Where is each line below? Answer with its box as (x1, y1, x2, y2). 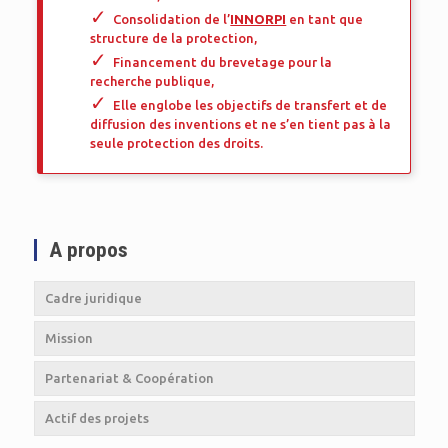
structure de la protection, (90, 31, 258, 45)
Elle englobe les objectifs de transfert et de (113, 98, 388, 112)
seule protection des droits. (90, 136, 264, 150)
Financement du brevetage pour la (113, 55, 333, 69)
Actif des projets (44, 411, 149, 425)
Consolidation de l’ (113, 12, 231, 26)
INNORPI (230, 12, 287, 26)
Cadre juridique (44, 291, 142, 305)
